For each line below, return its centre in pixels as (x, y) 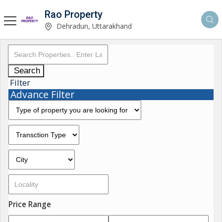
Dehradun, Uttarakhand (93, 26)
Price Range (30, 204)
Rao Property (74, 14)
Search (27, 71)
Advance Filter (42, 94)
